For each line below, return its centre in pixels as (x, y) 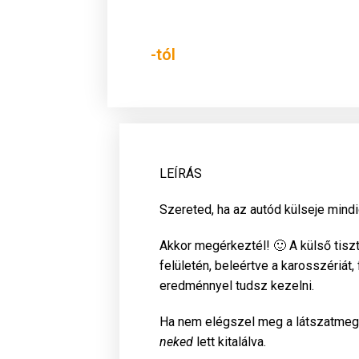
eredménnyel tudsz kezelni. (237, 286)
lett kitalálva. (230, 342)
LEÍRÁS (181, 174)
